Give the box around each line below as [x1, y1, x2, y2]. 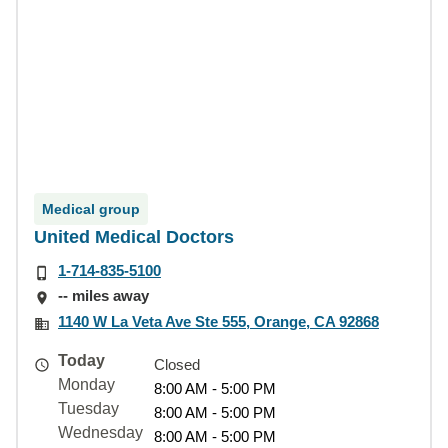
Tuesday [58, 399, 119, 417]
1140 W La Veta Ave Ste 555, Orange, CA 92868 [58, 312, 379, 330]
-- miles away [58, 287, 149, 305]
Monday [58, 375, 115, 393]
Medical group [42, 201, 140, 217]
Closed [154, 355, 200, 373]
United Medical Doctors [34, 227, 234, 247]
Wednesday [58, 423, 143, 441]
